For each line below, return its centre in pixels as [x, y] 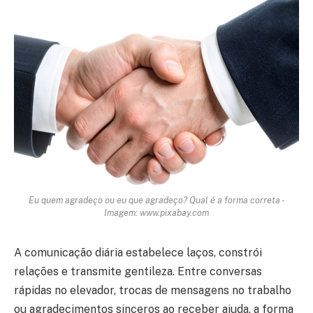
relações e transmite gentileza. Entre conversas [138, 271]
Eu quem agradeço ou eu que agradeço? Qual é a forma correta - [156, 200]
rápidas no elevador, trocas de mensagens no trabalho [153, 290]
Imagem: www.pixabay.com [156, 212]
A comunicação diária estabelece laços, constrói [138, 252]
